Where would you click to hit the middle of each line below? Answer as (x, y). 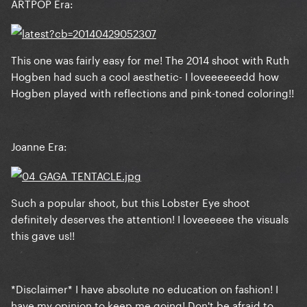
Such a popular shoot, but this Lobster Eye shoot (131, 202)
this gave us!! (43, 235)
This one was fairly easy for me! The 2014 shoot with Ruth (150, 59)
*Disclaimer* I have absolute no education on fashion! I (145, 288)
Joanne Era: (39, 146)
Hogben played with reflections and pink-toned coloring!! (152, 92)
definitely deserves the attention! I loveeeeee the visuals (150, 218)
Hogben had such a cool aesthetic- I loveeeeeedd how (145, 76)
